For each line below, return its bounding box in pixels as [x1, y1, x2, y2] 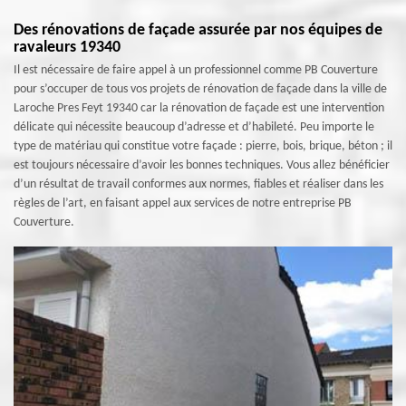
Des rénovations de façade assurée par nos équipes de [14, 22, 382, 39]
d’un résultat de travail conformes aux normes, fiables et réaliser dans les [14, 178, 383, 191]
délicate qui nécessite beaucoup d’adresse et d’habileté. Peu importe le [14, 121, 374, 134]
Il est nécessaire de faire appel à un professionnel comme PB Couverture [14, 63, 378, 77]
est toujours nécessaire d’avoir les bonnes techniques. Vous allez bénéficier [14, 159, 390, 172]
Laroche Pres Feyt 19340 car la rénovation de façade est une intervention [14, 101, 384, 115]
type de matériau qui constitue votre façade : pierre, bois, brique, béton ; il [14, 140, 392, 153]
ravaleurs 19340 [14, 39, 121, 56]
